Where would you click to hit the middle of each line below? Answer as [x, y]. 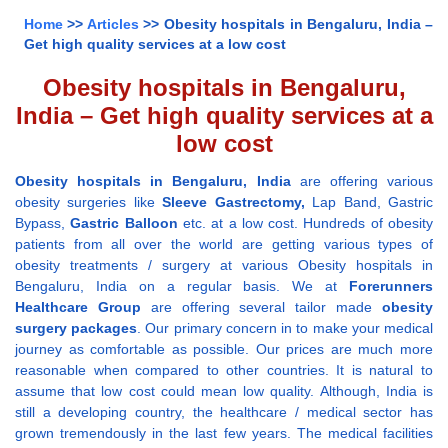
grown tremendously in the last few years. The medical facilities [224, 433]
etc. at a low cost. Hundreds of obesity [305, 223]
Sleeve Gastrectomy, [233, 202]
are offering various [362, 181]
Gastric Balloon [124, 223]
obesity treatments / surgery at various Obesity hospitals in [224, 265]
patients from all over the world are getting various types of [224, 244]
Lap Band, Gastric [369, 202]
